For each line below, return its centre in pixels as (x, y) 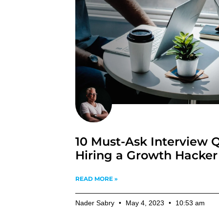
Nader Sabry (96, 203)
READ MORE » (97, 178)
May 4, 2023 (145, 203)
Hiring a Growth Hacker (147, 155)
